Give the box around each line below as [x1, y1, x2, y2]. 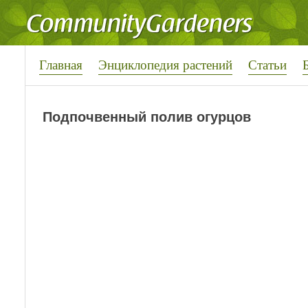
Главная [39, 56, 82, 73]
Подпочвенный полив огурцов [43, 109, 252, 125]
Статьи [248, 56, 287, 73]
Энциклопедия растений [98, 56, 232, 73]
